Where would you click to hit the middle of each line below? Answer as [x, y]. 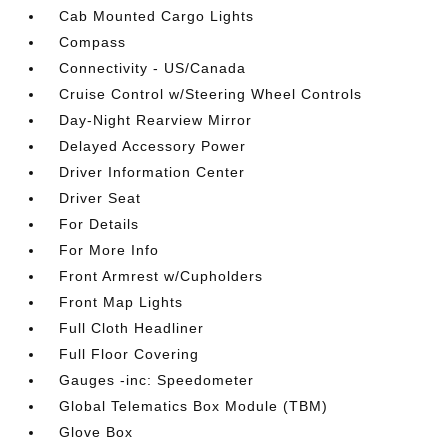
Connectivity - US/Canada [153, 68]
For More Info [109, 250]
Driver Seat [100, 198]
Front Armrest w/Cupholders [161, 276]
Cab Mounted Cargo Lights [157, 16]
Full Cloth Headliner [132, 328]
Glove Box [96, 432]
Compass [93, 42]
